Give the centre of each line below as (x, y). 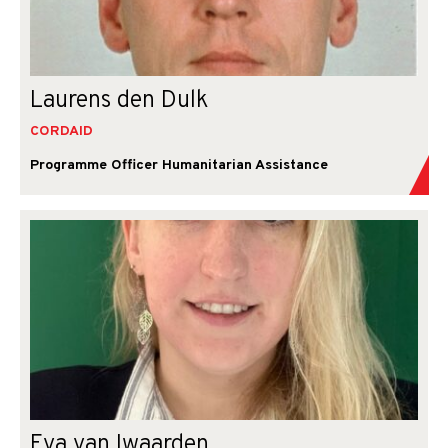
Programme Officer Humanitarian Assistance (179, 165)
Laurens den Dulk (119, 101)
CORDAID (61, 131)
